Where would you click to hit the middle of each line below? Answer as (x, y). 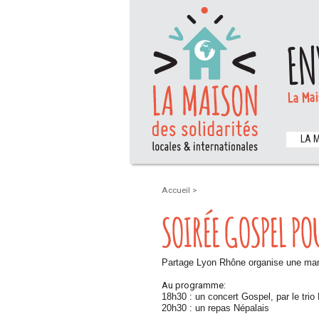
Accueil (177, 190)
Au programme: (194, 285)
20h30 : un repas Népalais (215, 308)
